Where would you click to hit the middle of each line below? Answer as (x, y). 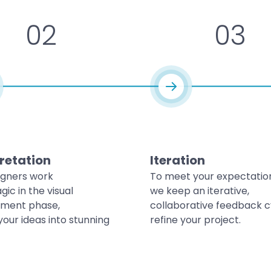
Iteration (178, 160)
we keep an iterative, (200, 191)
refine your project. (195, 220)
